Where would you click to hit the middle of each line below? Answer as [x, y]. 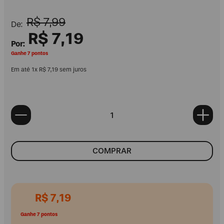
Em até [21, 70]
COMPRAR [112, 150]
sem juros [72, 70]
